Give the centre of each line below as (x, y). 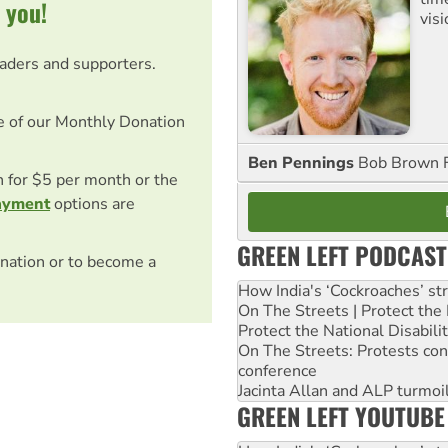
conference (277, 370)
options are (92, 203)
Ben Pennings (303, 162)
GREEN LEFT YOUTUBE (341, 415)
